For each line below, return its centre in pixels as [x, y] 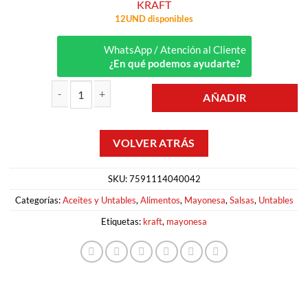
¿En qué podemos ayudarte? [175, 64]
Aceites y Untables [99, 200]
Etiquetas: [122, 221]
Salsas [242, 200]
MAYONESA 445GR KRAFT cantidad [88, 115]
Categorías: [38, 200]
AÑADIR [225, 98]
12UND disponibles [154, 18]
